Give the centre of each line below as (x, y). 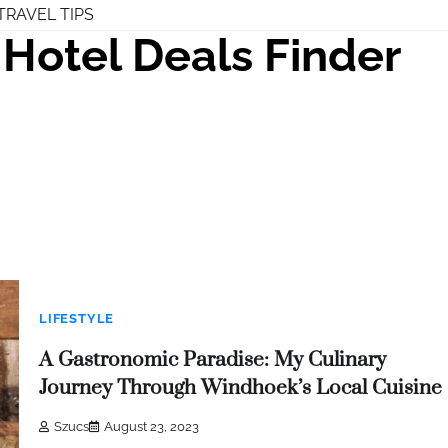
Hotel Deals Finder (202, 55)
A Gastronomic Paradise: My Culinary (212, 360)
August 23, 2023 (151, 426)
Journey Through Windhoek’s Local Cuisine (240, 388)
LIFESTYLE (77, 319)
